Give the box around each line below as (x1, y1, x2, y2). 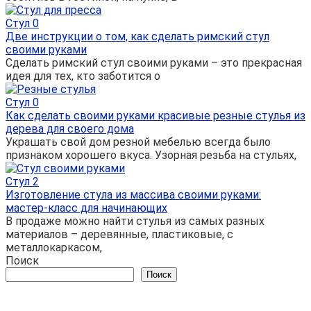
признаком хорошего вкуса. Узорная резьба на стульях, (6, 149, 296, 162)
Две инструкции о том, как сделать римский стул (6, 30, 269, 44)
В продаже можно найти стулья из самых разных (6, 215, 264, 228)
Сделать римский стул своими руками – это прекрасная (6, 56, 302, 70)
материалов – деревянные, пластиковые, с (6, 228, 233, 242)
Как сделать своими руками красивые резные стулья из (6, 109, 305, 123)
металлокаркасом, (6, 241, 102, 255)
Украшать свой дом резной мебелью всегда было (6, 135, 271, 149)
